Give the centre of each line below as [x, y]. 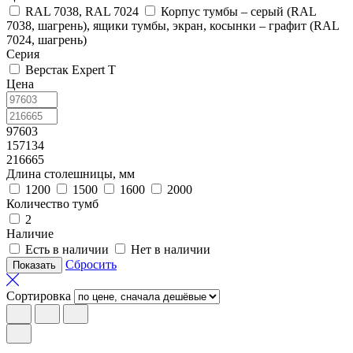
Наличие [30, 233]
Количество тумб [52, 203]
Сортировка [39, 295]
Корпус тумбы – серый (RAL [238, 11]
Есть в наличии [67, 249]
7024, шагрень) [46, 39]
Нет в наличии [171, 249]
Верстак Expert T [71, 69]
